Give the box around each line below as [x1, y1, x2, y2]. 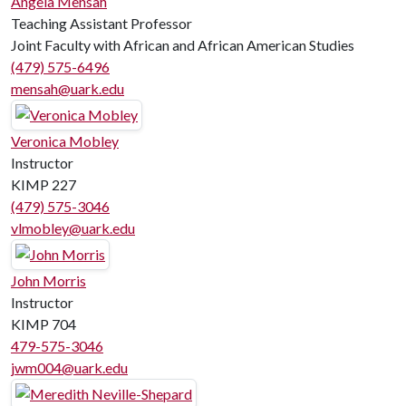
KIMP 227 [11, 176, 76, 193]
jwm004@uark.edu [11, 359, 128, 376]
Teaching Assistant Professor [11, 14, 192, 32]
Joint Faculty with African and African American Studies [11, 36, 354, 53]
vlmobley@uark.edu [11, 219, 135, 237]
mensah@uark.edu [11, 80, 124, 97]
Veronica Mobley [11, 132, 119, 150]
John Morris [11, 272, 86, 289]
